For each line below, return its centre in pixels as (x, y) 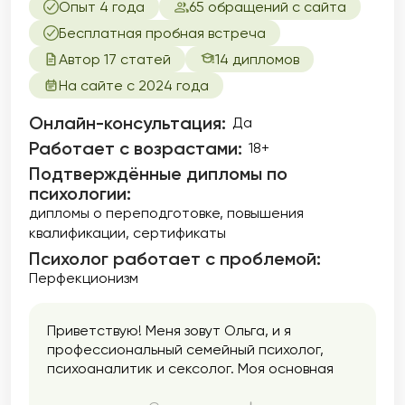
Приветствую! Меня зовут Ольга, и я (169, 330)
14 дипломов (257, 59)
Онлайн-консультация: (127, 123)
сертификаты (179, 233)
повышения (265, 213)
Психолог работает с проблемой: (175, 259)
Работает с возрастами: (136, 148)
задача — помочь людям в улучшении (175, 387)
